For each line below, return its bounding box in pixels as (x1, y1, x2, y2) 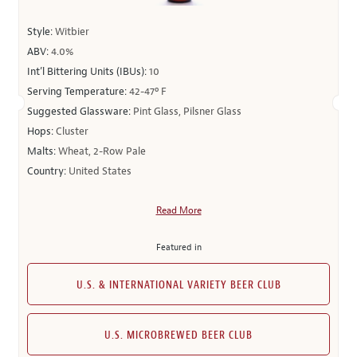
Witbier (55, 25, 89, 38)
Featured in (155, 241, 202, 253)
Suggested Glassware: (27, 105, 133, 118)
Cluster (56, 125, 88, 138)
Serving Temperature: (27, 85, 129, 98)
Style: (27, 25, 55, 38)
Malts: (27, 145, 58, 158)
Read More (155, 205, 202, 217)
